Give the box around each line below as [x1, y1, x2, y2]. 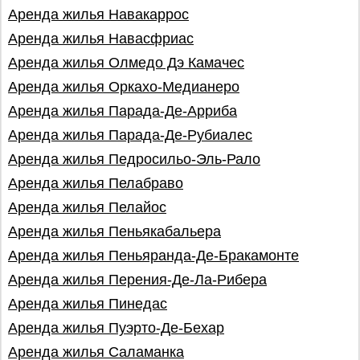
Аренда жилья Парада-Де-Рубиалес [8, 127, 252, 143]
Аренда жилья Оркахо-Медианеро [8, 79, 239, 95]
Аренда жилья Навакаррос [8, 6, 189, 22]
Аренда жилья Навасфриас [8, 31, 194, 47]
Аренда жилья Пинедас [8, 296, 167, 312]
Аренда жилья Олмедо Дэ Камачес [8, 55, 244, 71]
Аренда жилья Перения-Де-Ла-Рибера [8, 272, 267, 288]
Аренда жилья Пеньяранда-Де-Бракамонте [8, 247, 299, 264]
